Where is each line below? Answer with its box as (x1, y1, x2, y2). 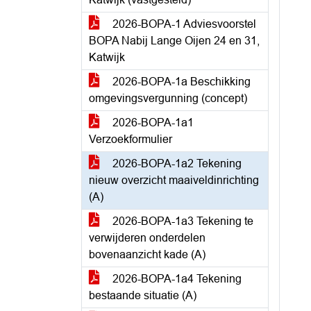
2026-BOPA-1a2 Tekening (110, 158, 242, 169)
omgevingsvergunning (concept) (89, 92, 247, 104)
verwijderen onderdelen (89, 232, 205, 244)
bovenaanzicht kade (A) (89, 249, 205, 260)
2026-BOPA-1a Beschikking (110, 76, 251, 87)
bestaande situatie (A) (89, 289, 196, 301)
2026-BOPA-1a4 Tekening (110, 273, 242, 285)
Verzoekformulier (89, 133, 172, 145)
